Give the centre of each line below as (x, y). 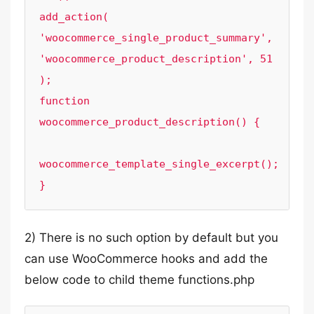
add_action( (74, 17)
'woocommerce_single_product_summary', (156, 38)
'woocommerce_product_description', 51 (156, 59)
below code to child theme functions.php (139, 280)
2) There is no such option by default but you (151, 238)
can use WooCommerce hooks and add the (146, 259)
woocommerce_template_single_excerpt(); (159, 164)
